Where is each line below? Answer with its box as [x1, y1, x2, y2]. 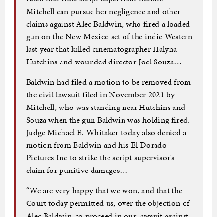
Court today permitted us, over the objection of [26, 197, 190, 209]
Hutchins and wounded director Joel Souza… [26, 55, 182, 67]
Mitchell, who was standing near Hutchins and [26, 101, 186, 113]
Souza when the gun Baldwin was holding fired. [26, 113, 190, 125]
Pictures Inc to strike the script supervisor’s [26, 151, 175, 163]
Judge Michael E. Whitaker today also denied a [26, 126, 186, 138]
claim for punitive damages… [26, 164, 128, 176]
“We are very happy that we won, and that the [26, 184, 183, 196]
